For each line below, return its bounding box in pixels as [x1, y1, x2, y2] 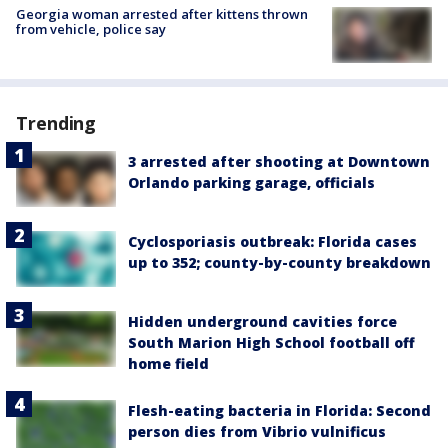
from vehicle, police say [16, 19, 166, 38]
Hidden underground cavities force [128, 312, 397, 332]
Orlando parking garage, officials [128, 173, 375, 193]
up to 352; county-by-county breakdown [128, 253, 431, 273]
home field [128, 354, 209, 374]
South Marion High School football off [128, 333, 415, 353]
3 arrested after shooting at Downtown [128, 152, 430, 172]
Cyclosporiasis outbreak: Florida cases [128, 232, 417, 252]
